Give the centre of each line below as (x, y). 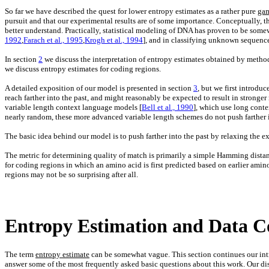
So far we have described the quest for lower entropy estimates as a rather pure (131, 11)
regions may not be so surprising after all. (71, 175)
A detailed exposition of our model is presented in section (99, 88)
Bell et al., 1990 (168, 107)
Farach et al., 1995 (53, 40)
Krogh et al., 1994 (114, 40)
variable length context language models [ (73, 107)
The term (20, 255)
